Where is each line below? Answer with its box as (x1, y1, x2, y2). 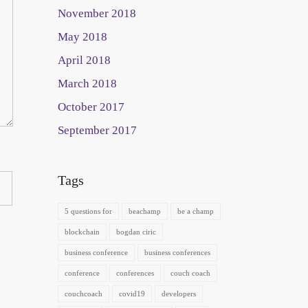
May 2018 (57, 30, 107, 43)
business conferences (144, 248, 210, 256)
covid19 (118, 289, 145, 298)
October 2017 (57, 100, 124, 113)
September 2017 (57, 124, 137, 137)
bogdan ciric (115, 228, 156, 236)
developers (161, 289, 196, 298)
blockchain (64, 228, 100, 236)
